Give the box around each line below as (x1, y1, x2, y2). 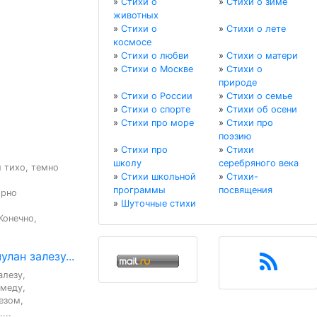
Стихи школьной (121, 171, 196, 183)
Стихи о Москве (121, 64, 193, 75)
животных (113, 10, 158, 21)
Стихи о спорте (121, 104, 190, 115)
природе (219, 77, 257, 88)
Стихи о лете (226, 23, 286, 35)
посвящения (219, 185, 272, 196)
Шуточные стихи (121, 198, 196, 209)
